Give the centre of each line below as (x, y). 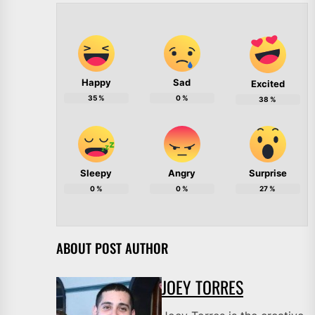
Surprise (268, 173)
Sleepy (96, 173)
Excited (268, 84)
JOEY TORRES (202, 287)
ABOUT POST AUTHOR (112, 248)
